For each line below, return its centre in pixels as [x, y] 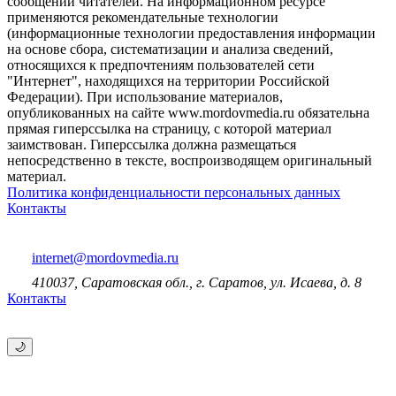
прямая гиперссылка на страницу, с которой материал [169, 129]
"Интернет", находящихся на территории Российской [168, 81]
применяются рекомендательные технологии [143, 18]
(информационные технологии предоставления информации [191, 34]
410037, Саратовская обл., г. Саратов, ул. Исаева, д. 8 [197, 283]
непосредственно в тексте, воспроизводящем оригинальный [190, 161]
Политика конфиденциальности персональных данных [174, 193]
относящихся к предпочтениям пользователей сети [161, 65]
